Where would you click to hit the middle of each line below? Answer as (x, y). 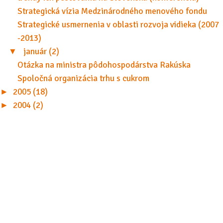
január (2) (41, 52)
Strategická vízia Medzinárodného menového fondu (112, 11)
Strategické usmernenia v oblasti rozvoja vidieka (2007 (118, 25)
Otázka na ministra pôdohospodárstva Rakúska (104, 65)
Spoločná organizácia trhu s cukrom (83, 79)
